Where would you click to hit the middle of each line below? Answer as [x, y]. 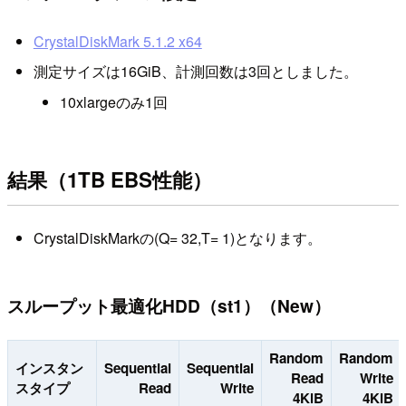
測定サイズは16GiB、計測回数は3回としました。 [195, 72]
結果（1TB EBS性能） [110, 180]
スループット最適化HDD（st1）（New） [169, 306]
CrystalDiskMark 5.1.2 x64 [117, 41]
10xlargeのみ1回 [113, 101]
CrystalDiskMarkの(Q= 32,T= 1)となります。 [177, 238]
